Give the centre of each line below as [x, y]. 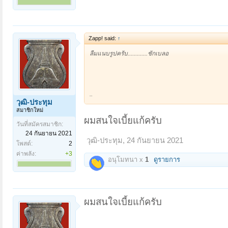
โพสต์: [24, 144]
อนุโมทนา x [125, 159]
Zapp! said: [103, 38]
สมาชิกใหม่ [30, 110]
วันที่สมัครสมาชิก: [40, 124]
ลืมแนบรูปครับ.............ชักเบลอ [129, 54]
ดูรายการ [167, 159]
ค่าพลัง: [26, 154]
